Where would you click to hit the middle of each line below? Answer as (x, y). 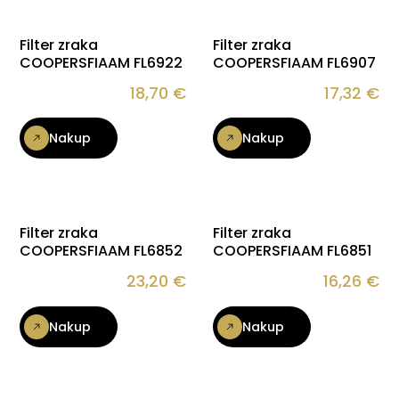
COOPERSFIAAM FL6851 (292, 251)
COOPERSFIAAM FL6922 (102, 62)
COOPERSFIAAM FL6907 (294, 62)
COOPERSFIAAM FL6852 (102, 251)
